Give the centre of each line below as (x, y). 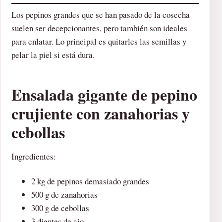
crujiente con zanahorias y (101, 113)
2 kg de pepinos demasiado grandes (90, 181)
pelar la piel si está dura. (53, 55)
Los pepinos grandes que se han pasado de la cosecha (101, 15)
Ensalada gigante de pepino (104, 95)
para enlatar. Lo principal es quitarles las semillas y (99, 42)
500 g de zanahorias (64, 195)
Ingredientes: (34, 157)
